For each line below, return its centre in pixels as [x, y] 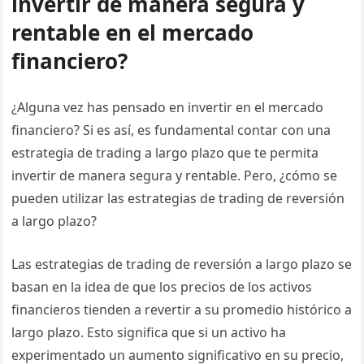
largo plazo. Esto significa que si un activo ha [149, 332]
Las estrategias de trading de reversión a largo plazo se [182, 264]
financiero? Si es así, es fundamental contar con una [171, 130]
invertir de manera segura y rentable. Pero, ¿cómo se [175, 175]
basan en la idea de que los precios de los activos [162, 287]
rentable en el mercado [133, 32]
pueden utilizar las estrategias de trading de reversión [178, 198]
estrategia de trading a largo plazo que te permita [165, 153]
